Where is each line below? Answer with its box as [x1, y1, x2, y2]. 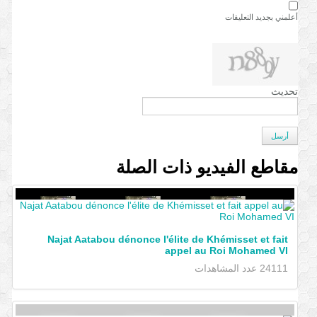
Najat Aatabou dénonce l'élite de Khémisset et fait [47, 234, 288, 245]
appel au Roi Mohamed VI [164, 245, 288, 256]
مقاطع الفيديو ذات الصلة [115, 157, 298, 177]
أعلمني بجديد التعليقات [224, 12, 298, 21]
